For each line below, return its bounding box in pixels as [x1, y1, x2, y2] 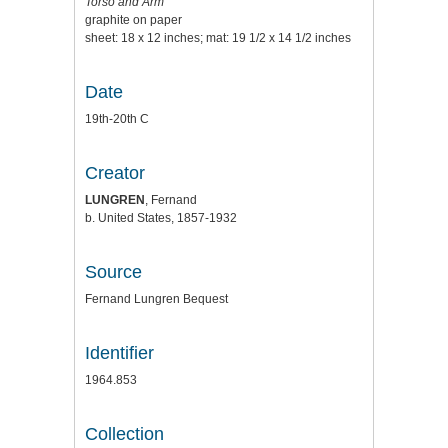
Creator [85, 163, 145, 184]
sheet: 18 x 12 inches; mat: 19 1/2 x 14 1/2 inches [85, 31, 351, 46]
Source [85, 262, 142, 283]
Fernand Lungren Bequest [85, 292, 228, 307]
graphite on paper [85, 13, 182, 28]
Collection [85, 424, 164, 445]
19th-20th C [85, 112, 149, 127]
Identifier [85, 343, 154, 364]
